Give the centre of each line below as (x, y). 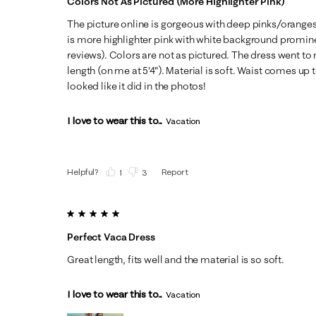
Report (175, 171)
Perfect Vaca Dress (111, 237)
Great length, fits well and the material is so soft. (176, 259)
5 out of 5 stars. (105, 213)
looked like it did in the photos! (136, 86)
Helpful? (83, 171)
